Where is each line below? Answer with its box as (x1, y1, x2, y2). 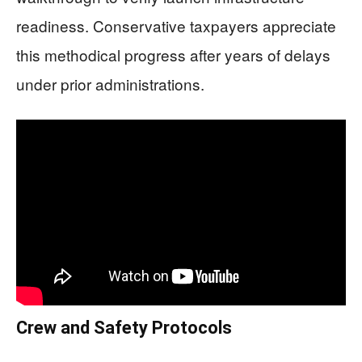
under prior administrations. (16, 73, 204, 95)
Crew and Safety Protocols (16, 317, 232, 338)
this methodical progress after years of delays (16, 44, 330, 65)
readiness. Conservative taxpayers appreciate (16, 15, 336, 36)
